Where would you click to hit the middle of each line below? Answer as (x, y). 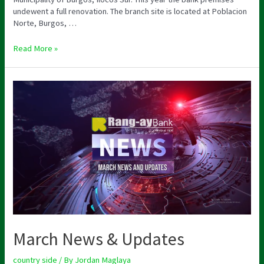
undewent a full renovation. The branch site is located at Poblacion (130, 11)
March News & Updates (99, 238)
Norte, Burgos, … (45, 23)
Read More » (36, 49)
